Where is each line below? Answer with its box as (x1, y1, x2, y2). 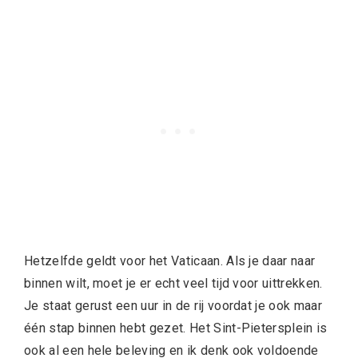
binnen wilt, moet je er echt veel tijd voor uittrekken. (24, 276, 323, 292)
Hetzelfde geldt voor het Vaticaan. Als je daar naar (24, 253, 316, 269)
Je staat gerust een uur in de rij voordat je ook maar (24, 298, 322, 314)
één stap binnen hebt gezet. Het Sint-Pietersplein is (24, 320, 328, 336)
